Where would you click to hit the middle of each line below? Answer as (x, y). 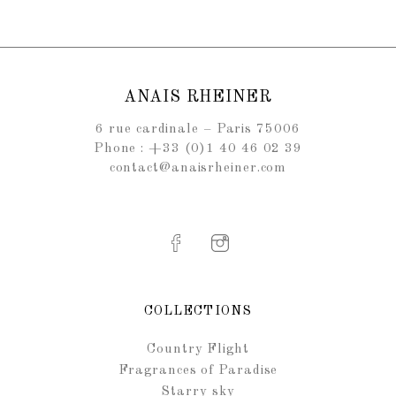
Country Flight (198, 349)
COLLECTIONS (198, 311)
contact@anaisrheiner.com (198, 169)
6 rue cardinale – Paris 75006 (198, 130)
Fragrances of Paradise (198, 370)
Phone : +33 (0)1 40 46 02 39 (198, 149)
